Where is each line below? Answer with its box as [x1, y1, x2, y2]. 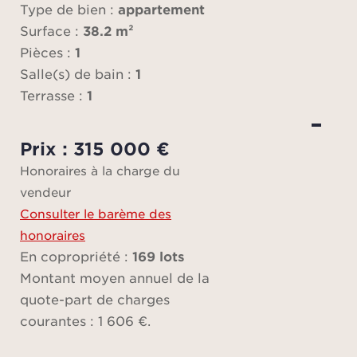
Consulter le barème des [20, 206, 171, 221]
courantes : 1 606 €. [20, 312, 151, 328]
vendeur [20, 184, 71, 199]
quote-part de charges [20, 291, 170, 307]
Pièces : [20, 44, 71, 60]
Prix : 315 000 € [20, 138, 170, 159]
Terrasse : [20, 87, 83, 103]
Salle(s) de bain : [20, 65, 131, 81]
